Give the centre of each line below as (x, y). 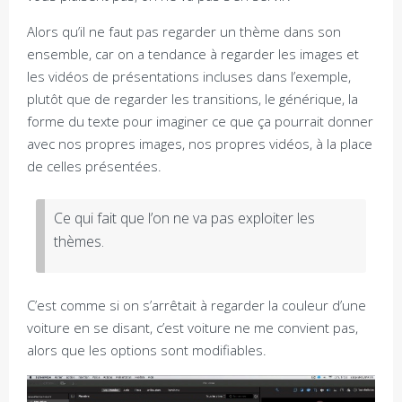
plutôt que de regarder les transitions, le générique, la (192, 99)
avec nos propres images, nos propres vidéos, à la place (200, 144)
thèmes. (79, 241)
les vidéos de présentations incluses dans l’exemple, (189, 76)
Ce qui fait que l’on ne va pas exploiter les (184, 218)
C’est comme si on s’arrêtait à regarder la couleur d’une (197, 305)
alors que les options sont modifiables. (147, 350)
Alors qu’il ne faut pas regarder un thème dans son (184, 31)
